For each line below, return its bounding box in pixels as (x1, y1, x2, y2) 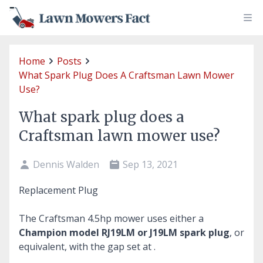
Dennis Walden (33, 157, 99, 171)
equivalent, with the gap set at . (19, 240, 156, 253)
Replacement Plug (19, 183, 98, 197)
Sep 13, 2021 (123, 157, 178, 171)
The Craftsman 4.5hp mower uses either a (19, 211, 204, 225)
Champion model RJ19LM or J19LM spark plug (19, 225, 230, 239)
